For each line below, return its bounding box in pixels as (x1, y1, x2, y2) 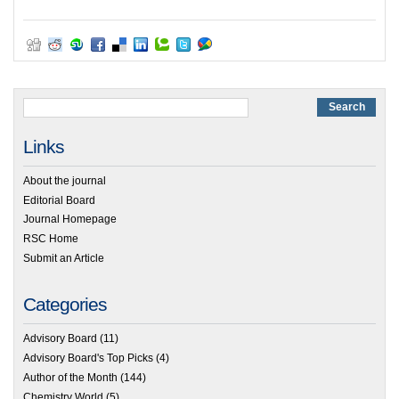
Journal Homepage (23, 213, 117, 226)
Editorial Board (23, 193, 95, 207)
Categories (23, 294, 107, 315)
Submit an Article (23, 252, 104, 265)
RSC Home (23, 232, 78, 246)
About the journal (23, 174, 106, 187)
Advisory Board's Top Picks (23, 352, 153, 365)
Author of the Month (23, 371, 118, 385)
